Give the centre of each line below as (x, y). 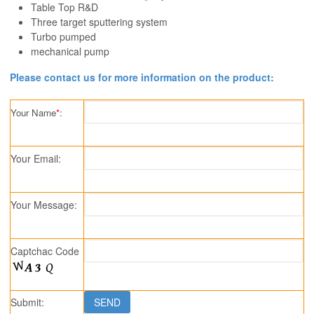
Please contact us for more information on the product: (142, 77)
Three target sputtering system (99, 22)
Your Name (33, 113)
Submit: (27, 302)
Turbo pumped (63, 37)
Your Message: (44, 205)
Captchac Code (45, 251)
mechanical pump (70, 52)
